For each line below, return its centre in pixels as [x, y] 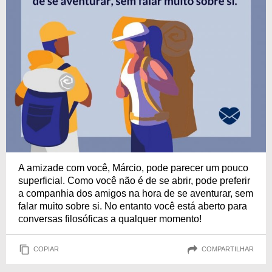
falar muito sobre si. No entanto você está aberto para [133, 206]
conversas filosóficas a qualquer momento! [110, 219]
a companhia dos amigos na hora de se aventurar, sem [136, 193]
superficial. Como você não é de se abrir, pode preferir [134, 180]
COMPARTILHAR [228, 249]
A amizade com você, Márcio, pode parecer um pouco [133, 168]
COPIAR [46, 249]
